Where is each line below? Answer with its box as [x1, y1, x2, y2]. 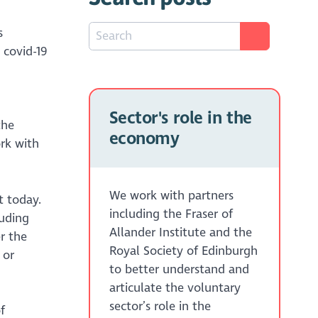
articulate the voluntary [109, 280, 241, 295]
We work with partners [109, 187, 234, 203]
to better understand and [109, 261, 249, 277]
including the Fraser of [109, 206, 233, 221]
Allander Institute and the [109, 224, 252, 240]
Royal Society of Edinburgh [109, 243, 258, 258]
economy [109, 128, 180, 149]
